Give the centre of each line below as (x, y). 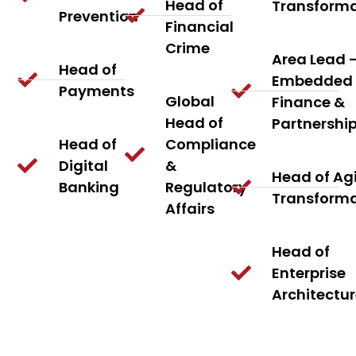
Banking (89, 187)
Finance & (309, 102)
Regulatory (207, 187)
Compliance (211, 144)
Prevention (98, 16)
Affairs (190, 208)
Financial (200, 26)
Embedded (313, 80)
